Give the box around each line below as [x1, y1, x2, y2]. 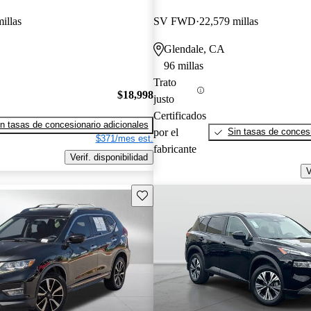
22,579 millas [199, 15, 258, 27]
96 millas [163, 59, 203, 72]
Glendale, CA [163, 42, 225, 55]
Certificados [153, 109, 206, 121]
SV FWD [153, 15, 196, 27]
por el [153, 126, 178, 138]
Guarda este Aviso [135, 189, 211, 200]
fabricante [153, 142, 196, 155]
